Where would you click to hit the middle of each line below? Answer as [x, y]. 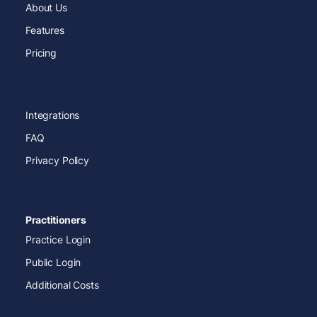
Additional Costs [62, 285]
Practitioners [56, 220]
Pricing [41, 53]
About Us [46, 8]
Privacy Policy [58, 161]
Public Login [53, 263]
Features [45, 30]
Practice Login [58, 240]
